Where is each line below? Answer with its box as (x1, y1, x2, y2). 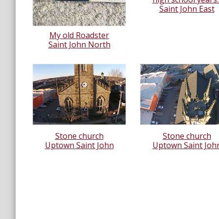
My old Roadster (49, 30, 109, 41)
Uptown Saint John (44, 140, 114, 151)
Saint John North (48, 39, 110, 50)
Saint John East (159, 3, 215, 15)
